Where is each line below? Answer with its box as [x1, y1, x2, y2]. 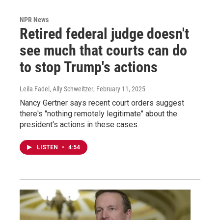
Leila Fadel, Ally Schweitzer [20, 84, 93, 93]
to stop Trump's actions [20, 58, 158, 76]
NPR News [20, 15, 49, 24]
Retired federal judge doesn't [20, 25, 189, 42]
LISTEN [37, 143, 59, 151]
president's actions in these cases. [20, 119, 139, 129]
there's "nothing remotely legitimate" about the [20, 109, 177, 118]
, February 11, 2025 [93, 84, 145, 93]
